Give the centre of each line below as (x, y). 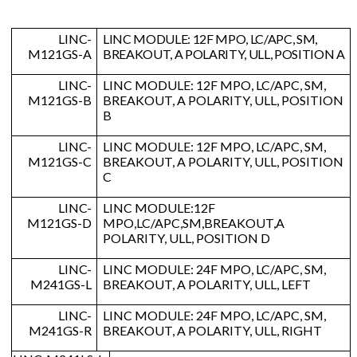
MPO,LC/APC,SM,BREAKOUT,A (194, 223)
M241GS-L (61, 284)
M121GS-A (60, 54)
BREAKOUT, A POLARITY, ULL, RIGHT (212, 331)
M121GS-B (60, 100)
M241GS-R (60, 331)
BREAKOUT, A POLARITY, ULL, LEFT (207, 284)
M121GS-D (59, 223)
